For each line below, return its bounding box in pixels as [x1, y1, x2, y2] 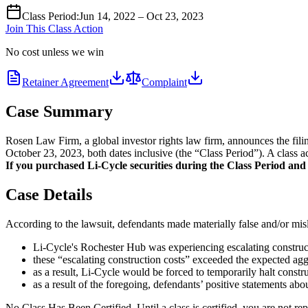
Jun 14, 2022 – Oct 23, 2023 [79, 10, 203, 22]
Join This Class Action [5, 22, 103, 34]
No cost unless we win [5, 45, 104, 58]
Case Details [5, 185, 92, 203]
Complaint [142, 76, 187, 88]
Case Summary [5, 102, 113, 120]
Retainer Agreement [22, 76, 109, 88]
